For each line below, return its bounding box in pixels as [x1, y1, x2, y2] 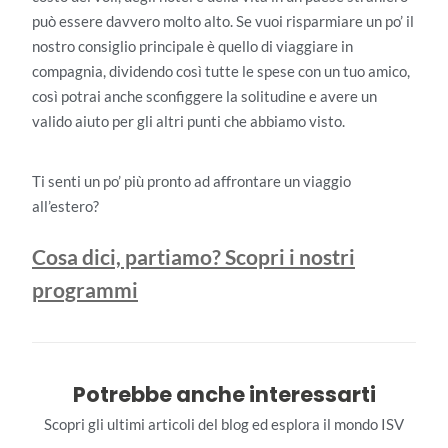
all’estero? [32, 196, 99, 215]
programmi [32, 277, 138, 303]
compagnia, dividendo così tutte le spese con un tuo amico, [32, 61, 410, 80]
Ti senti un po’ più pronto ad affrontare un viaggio [32, 171, 351, 190]
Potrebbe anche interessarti [72, 380, 376, 410]
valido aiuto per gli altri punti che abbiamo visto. [32, 111, 345, 130]
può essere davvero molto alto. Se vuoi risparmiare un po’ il [32, 11, 414, 30]
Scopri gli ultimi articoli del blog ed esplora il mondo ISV [44, 415, 404, 434]
